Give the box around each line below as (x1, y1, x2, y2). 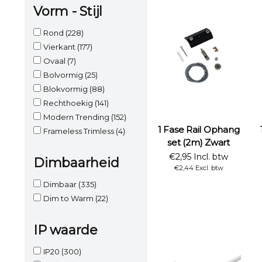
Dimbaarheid (33, 154, 119, 171)
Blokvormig (43, 84, 89, 94)
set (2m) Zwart (167, 136, 230, 148)
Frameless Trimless (43, 126, 116, 136)
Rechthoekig (43, 98, 95, 108)
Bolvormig (43, 70, 85, 80)
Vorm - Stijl (33, 3, 102, 19)
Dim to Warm (43, 193, 95, 203)
